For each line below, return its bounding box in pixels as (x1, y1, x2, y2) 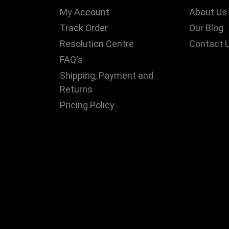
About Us (189, 7, 227, 18)
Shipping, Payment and (60, 70, 153, 81)
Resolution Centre (60, 38, 134, 50)
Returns (60, 84, 93, 95)
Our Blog (189, 22, 224, 34)
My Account (60, 7, 109, 18)
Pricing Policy (60, 100, 114, 111)
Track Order (60, 22, 108, 34)
